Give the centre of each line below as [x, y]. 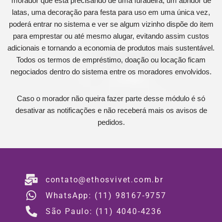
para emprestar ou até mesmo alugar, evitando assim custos [111, 36]
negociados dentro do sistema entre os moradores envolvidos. [111, 71]
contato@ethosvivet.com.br [104, 179]
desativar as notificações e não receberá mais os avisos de [111, 110]
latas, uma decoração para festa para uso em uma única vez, [111, 12]
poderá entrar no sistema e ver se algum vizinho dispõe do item [111, 24]
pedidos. [111, 122]
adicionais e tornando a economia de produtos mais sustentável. [111, 48]
